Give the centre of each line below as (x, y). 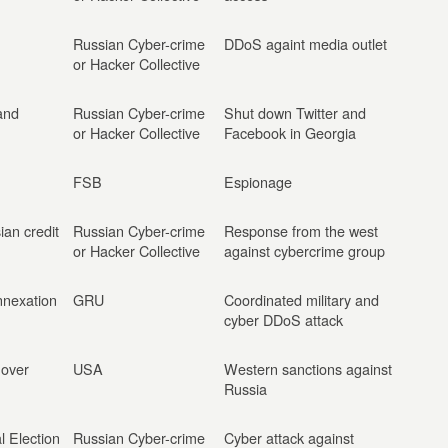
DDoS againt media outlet (305, 43)
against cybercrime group (304, 250)
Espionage (258, 181)
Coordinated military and (301, 299)
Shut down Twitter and (295, 112)
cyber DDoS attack (283, 319)
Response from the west (301, 230)
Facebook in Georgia (290, 132)
